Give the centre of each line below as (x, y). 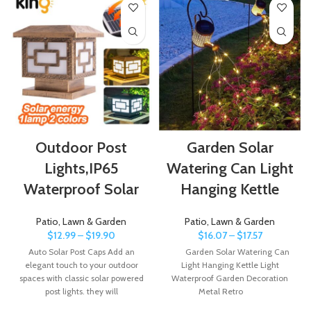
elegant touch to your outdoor (81, 264)
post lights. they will (81, 291)
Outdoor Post (81, 147)
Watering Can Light (230, 168)
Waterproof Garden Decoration (230, 278)
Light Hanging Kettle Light (230, 264)
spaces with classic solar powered (81, 278)
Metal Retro (230, 291)
